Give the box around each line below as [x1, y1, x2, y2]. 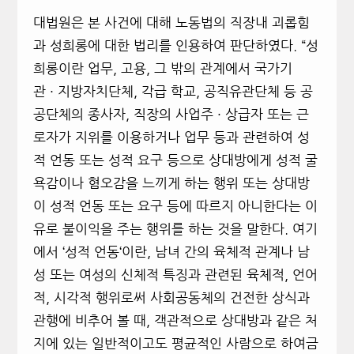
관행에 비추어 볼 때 [32, 314, 146, 328]
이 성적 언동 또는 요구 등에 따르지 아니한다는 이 [32, 199, 318, 213]
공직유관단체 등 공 [203, 85, 313, 99]
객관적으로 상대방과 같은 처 [153, 314, 318, 328]
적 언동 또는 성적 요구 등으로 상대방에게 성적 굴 [32, 153, 318, 168]
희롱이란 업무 [32, 62, 113, 76]
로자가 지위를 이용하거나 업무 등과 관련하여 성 [32, 130, 310, 145]
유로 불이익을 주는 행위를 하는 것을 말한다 [32, 222, 284, 236]
